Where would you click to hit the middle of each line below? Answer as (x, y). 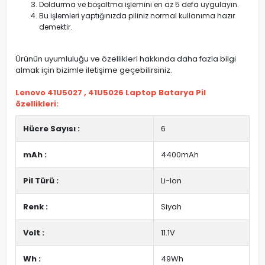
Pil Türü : (41, 181)
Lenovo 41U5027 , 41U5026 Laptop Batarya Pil (111, 93)
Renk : (35, 207)
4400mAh (180, 155)
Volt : (34, 233)
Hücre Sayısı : (51, 129)
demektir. (56, 27)
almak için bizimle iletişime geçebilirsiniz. (94, 70)
